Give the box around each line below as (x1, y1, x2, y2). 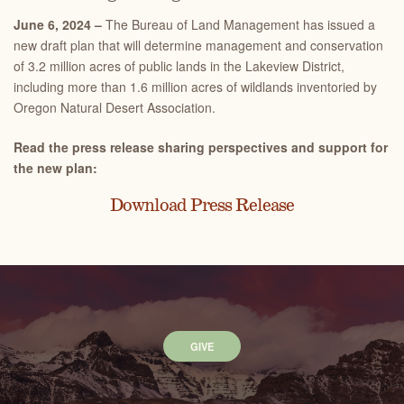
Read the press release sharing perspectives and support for (14, 138, 388, 156)
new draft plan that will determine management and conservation (14, 36, 383, 54)
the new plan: (14, 159, 101, 177)
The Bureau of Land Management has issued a (102, 15, 375, 33)
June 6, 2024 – (14, 15, 102, 33)
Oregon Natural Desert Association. (14, 98, 216, 116)
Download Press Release (110, 195, 294, 217)
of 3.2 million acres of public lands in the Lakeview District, (14, 57, 344, 75)
